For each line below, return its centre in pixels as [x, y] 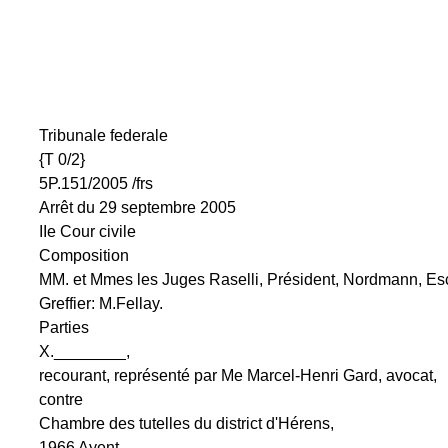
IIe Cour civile [87, 231]
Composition [83, 255]
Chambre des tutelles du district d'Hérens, [186, 423]
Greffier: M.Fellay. [100, 303]
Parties [63, 327]
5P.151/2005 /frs [95, 183]
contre [60, 399]
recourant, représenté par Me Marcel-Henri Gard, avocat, [237, 375]
